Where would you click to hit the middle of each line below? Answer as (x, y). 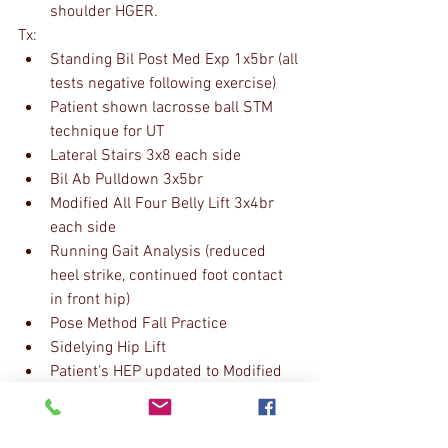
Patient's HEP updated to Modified (168, 372)
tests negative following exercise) (163, 84)
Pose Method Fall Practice (138, 324)
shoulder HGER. (104, 12)
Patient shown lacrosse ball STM (163, 108)
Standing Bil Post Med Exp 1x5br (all (176, 60)
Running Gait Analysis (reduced (160, 252)
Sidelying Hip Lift (108, 348)
